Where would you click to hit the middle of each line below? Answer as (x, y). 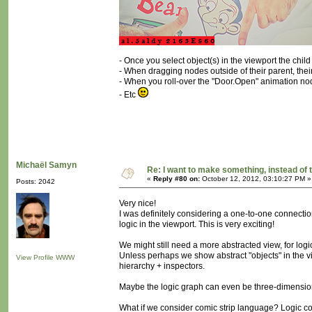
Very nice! (138, 204)
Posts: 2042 (36, 182)
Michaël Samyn (46, 165)
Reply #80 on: (177, 179)
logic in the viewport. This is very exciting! (197, 225)
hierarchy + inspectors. (162, 266)
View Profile (35, 258)
